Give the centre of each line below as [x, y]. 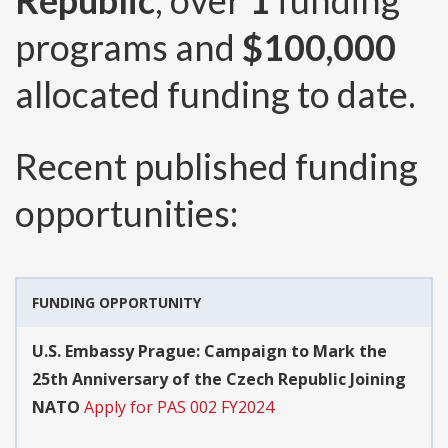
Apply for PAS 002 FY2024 [179, 407]
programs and [128, 47]
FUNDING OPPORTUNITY [116, 303]
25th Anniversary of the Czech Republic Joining [219, 379]
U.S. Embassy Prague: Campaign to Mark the [209, 351]
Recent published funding [216, 166]
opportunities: [126, 213]
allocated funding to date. [215, 94]
